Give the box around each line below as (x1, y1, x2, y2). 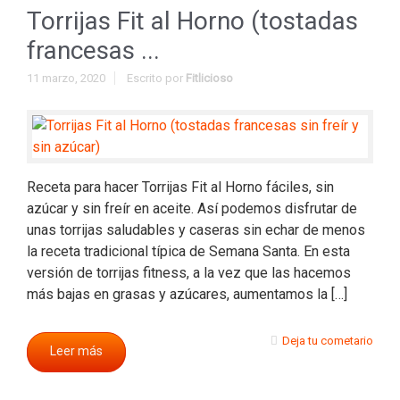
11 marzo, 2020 (27, 71, 105, 85)
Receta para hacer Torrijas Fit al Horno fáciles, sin (27, 179, 334, 196)
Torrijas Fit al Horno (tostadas (27, 6, 358, 36)
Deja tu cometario (282, 334, 373, 347)
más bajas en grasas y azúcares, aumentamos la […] (27, 286, 347, 303)
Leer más (50, 344, 103, 358)
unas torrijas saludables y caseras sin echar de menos (27, 221, 365, 238)
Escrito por (127, 71, 186, 85)
